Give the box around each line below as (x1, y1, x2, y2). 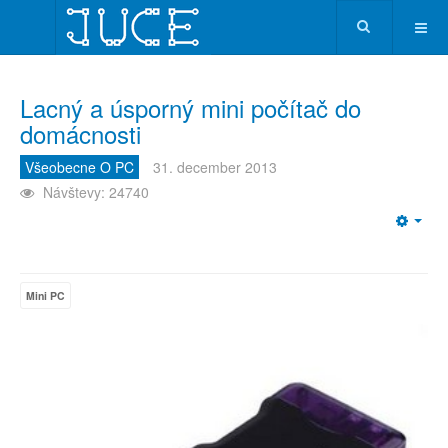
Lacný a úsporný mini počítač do (20, 90, 361, 125)
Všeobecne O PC (25, 157, 134, 177)
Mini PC (26, 288, 65, 303)
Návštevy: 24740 (43, 182, 149, 202)
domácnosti (20, 116, 141, 151)
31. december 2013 (153, 157, 277, 177)
